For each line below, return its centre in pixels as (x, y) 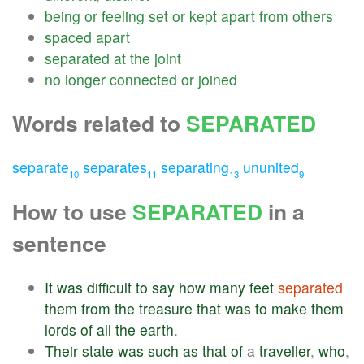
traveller (285, 351)
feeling (123, 15)
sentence (59, 243)
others (313, 15)
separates (115, 167)
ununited (271, 167)
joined (218, 79)
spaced (68, 37)
